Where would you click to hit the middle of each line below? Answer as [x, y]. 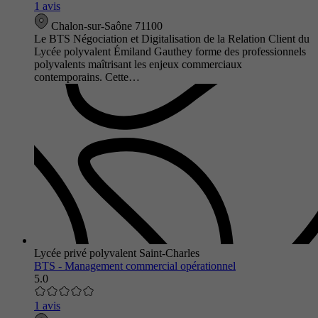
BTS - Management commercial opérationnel [135, 265]
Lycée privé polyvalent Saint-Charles [117, 253]
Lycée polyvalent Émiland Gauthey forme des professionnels [170, 51]
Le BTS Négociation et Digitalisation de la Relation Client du [172, 38]
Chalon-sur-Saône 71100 [105, 26]
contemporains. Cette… [87, 77]
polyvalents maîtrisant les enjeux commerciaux [138, 64]
